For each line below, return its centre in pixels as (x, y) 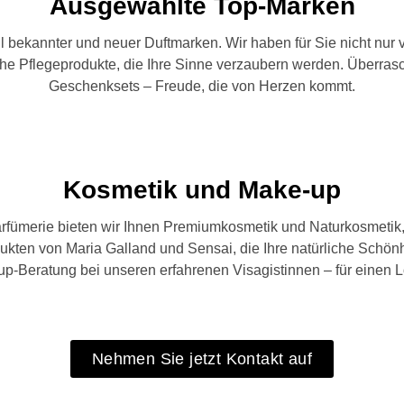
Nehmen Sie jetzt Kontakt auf (202, 358)
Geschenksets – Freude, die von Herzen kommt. (202, 86)
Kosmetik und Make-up (202, 190)
